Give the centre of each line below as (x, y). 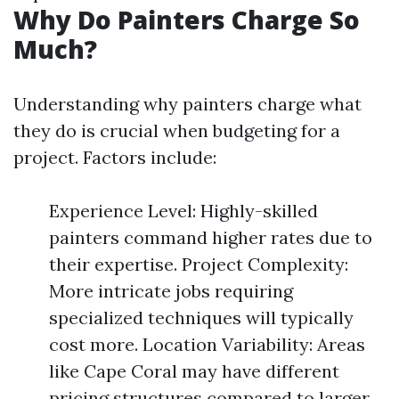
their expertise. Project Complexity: (199, 264)
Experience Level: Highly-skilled (183, 211)
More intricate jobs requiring (171, 291)
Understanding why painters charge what (187, 104)
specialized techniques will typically (201, 318)
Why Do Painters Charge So (187, 20)
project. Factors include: (115, 157)
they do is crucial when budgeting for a (177, 130)
